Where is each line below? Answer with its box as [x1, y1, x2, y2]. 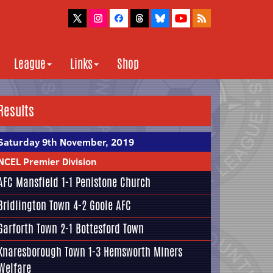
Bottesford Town [76, 220, 144, 237]
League [14, 55, 46, 73]
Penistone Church [76, 174, 151, 191]
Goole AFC [90, 197, 131, 214]
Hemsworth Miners [104, 243, 182, 260]
